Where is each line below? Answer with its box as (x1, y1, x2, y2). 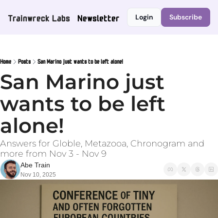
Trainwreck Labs (8, 10, 70, 24)
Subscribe (169, 13, 202, 21)
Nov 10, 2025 (20, 171, 56, 178)
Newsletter (77, 10, 120, 24)
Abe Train (20, 161, 50, 169)
